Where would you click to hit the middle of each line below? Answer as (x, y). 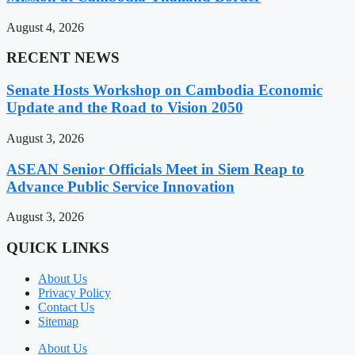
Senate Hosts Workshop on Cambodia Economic (164, 90)
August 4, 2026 (45, 27)
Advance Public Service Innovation (120, 186)
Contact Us (66, 307)
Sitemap (58, 321)
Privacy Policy (74, 292)
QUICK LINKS (58, 247)
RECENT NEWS (63, 58)
